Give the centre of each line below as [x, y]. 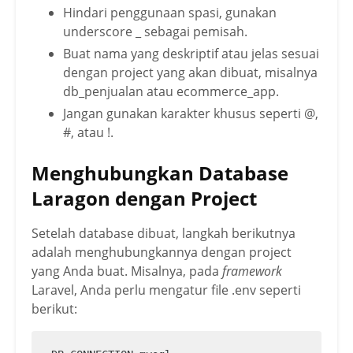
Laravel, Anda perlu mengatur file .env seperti [166, 290]
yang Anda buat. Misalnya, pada [127, 271]
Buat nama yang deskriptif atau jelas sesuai [191, 54]
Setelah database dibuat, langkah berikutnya [163, 234]
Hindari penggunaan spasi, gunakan [170, 13]
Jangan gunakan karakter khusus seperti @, [191, 114]
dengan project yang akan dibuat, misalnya [190, 73]
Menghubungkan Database [160, 173]
